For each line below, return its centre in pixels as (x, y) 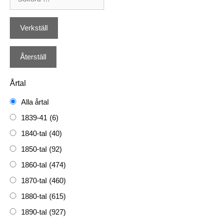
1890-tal (34, 212)
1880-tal (34, 196)
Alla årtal (35, 102)
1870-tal (34, 181)
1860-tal (34, 165)
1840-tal (34, 134)
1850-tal (34, 149)
